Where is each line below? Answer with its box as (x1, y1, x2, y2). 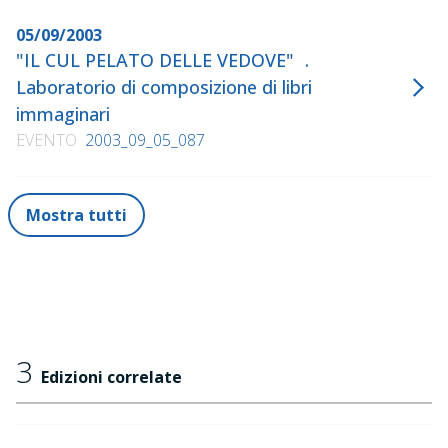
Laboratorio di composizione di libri (16, 75, 312, 99)
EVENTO (16, 129, 77, 151)
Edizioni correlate (41, 366, 182, 388)
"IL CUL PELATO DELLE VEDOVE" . (16, 48, 309, 72)
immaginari (16, 102, 121, 126)
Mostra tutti (26, 204, 127, 226)
